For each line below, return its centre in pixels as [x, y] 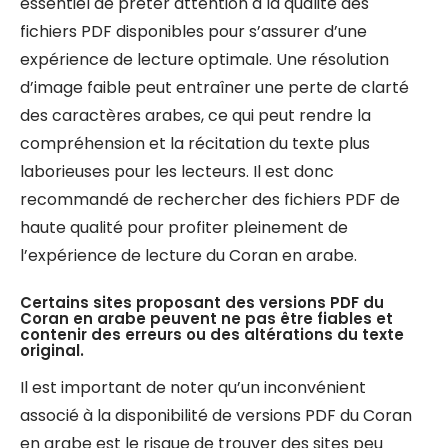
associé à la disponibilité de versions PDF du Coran [216, 415]
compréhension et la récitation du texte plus [195, 143]
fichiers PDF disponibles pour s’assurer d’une [193, 31]
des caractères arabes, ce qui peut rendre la [195, 115]
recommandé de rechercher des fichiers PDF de [210, 199]
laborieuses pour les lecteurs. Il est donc [177, 171]
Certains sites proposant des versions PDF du [202, 302]
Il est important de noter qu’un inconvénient [193, 387]
